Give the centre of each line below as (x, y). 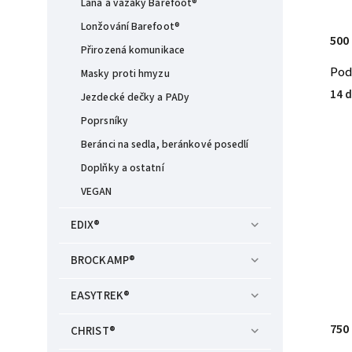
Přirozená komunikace (133, 50)
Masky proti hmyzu (125, 73)
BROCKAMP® (103, 260)
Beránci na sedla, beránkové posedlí (165, 144)
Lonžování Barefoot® (130, 26)
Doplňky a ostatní (123, 168)
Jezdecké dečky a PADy (136, 97)
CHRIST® (93, 331)
